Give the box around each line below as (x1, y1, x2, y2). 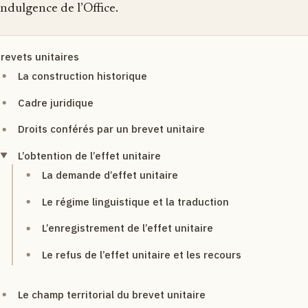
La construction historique (17, 69, 147, 82)
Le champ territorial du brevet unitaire (17, 287, 206, 301)
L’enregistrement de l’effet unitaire (41, 221, 213, 235)
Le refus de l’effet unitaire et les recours (41, 247, 241, 261)
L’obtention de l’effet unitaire (17, 148, 161, 162)
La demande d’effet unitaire (41, 168, 178, 181)
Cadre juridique (17, 96, 93, 109)
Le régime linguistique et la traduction (41, 195, 229, 208)
